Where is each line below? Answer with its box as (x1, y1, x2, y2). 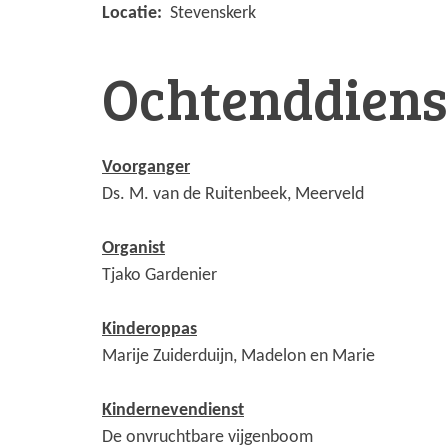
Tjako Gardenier (102, 266, 217, 286)
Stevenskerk (166, 4, 256, 23)
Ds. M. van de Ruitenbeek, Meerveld (102, 185, 364, 205)
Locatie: (102, 4, 166, 23)
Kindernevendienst (102, 401, 244, 421)
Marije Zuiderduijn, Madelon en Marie (102, 347, 375, 367)
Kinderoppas (102, 320, 197, 340)
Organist (102, 239, 165, 259)
